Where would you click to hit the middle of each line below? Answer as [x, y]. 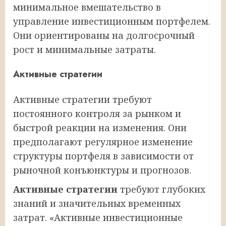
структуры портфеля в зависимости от [103, 156]
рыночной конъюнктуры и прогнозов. [102, 170]
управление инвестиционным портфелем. [112, 21]
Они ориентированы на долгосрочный [104, 36]
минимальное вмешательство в [87, 7]
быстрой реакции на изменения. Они [100, 128]
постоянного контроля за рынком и [97, 114]
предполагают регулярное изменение [103, 142]
